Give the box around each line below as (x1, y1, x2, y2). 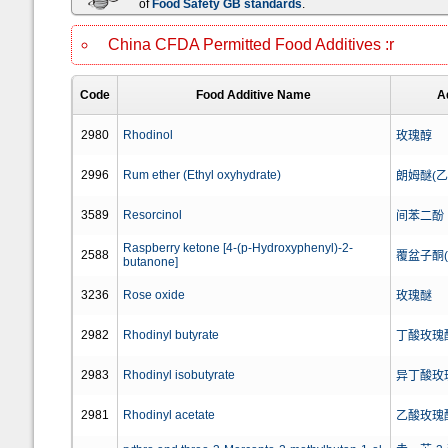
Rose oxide (122, 288, 185, 302)
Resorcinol (122, 208, 182, 222)
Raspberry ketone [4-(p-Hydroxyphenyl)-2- (122, 241, 353, 255)
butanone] (122, 255, 178, 269)
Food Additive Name (196, 88, 311, 102)
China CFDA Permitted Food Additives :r (103, 36, 394, 53)
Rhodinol (122, 128, 173, 142)
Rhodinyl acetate (122, 408, 215, 422)
